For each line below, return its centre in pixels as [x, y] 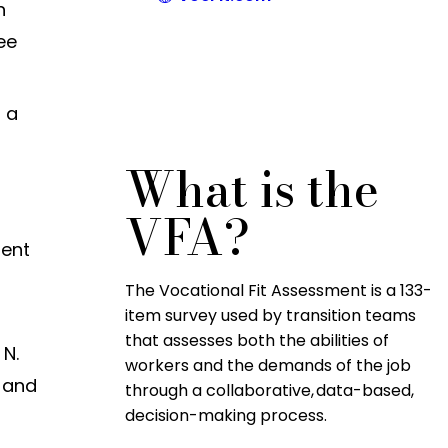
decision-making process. [226, 415]
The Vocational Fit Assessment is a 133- [279, 290]
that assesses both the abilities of [257, 340]
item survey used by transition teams [271, 315]
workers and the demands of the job [268, 365]
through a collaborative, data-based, [270, 390]
